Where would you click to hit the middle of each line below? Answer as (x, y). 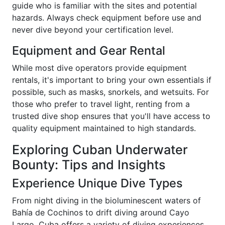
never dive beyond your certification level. (93, 29)
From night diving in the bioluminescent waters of (106, 200)
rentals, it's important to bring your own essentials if (112, 80)
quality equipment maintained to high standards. (104, 128)
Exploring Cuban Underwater (100, 149)
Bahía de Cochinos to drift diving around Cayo (101, 212)
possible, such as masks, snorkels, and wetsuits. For (110, 92)
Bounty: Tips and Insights (89, 164)
